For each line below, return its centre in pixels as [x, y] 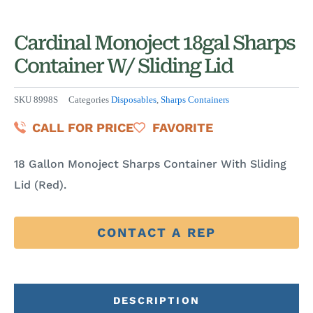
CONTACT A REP [156, 232]
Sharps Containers [195, 100]
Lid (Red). [40, 184]
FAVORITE [182, 127]
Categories [89, 100]
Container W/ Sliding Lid [123, 66]
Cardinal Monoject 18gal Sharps [154, 43]
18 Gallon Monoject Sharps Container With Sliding [150, 163]
